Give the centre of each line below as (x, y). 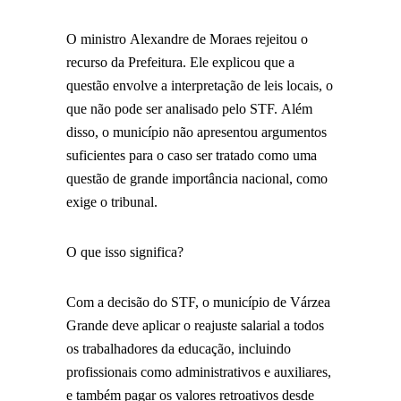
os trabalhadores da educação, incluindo (179, 349)
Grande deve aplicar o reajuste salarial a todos (195, 326)
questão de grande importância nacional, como (197, 179)
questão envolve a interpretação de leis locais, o (200, 86)
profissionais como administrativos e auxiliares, (199, 372)
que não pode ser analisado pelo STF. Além (189, 109)
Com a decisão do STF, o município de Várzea (198, 303)
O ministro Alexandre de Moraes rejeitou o (187, 39)
